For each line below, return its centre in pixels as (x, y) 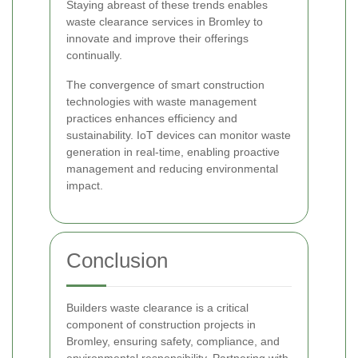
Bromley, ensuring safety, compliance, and (173, 341)
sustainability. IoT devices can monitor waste (179, 135)
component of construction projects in (161, 324)
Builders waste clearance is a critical (157, 307)
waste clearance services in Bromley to (165, 21)
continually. (94, 55)
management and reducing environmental (172, 168)
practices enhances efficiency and (152, 118)
